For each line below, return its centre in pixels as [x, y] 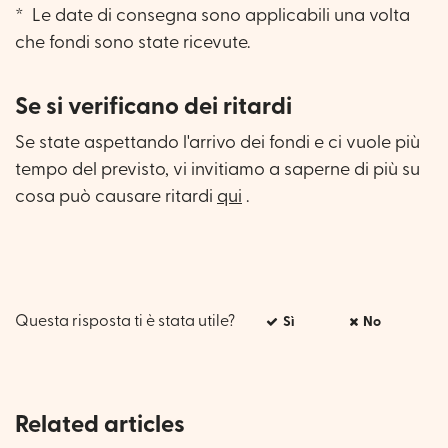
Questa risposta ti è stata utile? [125, 321]
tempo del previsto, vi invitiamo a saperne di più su [217, 169]
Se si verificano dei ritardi [153, 106]
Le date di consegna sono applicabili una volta [219, 15]
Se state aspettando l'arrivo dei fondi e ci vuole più [217, 142]
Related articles [100, 424]
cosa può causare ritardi [116, 196]
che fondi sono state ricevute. [132, 42]
